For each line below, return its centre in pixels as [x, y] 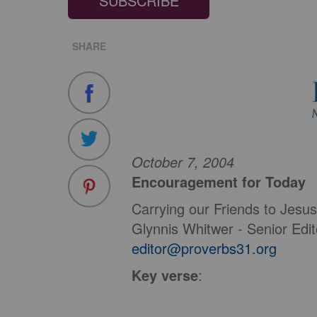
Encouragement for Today [219, 181]
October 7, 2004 [183, 162]
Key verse [165, 275]
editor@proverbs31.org [204, 248]
